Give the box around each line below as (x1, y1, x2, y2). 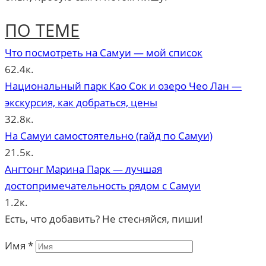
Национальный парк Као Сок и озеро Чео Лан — (5, 79, 242, 93)
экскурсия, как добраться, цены (5, 96, 157, 110)
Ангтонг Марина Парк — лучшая (5, 162, 162, 176)
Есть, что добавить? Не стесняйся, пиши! (5, 212, 203, 226)
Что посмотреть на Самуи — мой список (5, 46, 202, 60)
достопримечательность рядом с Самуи (5, 179, 201, 193)
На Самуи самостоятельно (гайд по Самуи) (5, 129, 213, 143)
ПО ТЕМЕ (5, 18, 80, 42)
